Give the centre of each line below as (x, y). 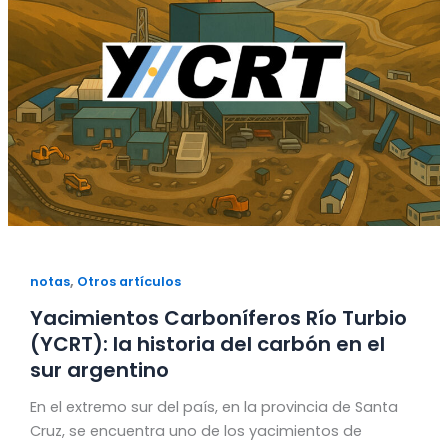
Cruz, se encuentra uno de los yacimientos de (195, 430)
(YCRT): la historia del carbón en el (207, 343)
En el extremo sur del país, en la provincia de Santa (213, 406)
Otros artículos (128, 282)
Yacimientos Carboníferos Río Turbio (218, 317)
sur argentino (99, 369)
